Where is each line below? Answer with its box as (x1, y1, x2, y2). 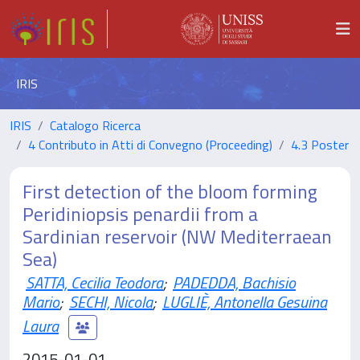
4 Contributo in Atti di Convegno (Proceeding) (28, 135, 272, 154)
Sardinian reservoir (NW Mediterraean (22, 222, 332, 251)
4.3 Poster (291, 135, 349, 154)
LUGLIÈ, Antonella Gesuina (162, 289, 327, 314)
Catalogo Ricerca (50, 116, 141, 135)
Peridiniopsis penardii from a (22, 199, 258, 228)
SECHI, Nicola (69, 289, 153, 314)
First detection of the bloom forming (22, 177, 317, 206)
